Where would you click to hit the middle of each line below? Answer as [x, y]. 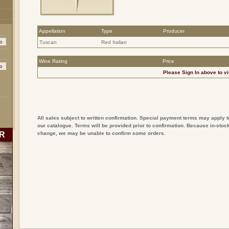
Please [172, 72]
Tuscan [48, 42]
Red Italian [114, 42]
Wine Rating [53, 61]
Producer [174, 31]
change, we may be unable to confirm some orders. [101, 133]
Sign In [190, 72]
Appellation [52, 31]
